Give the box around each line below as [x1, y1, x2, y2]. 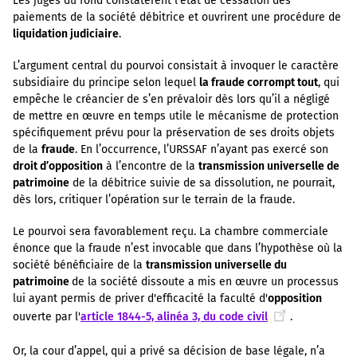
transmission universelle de [198, 159, 339, 174]
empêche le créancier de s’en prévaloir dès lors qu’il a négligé [13, 92, 330, 107]
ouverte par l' [13, 310, 80, 324]
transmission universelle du [146, 258, 287, 273]
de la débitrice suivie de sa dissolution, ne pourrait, [69, 176, 335, 190]
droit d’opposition [13, 159, 103, 174]
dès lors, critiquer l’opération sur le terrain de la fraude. [13, 193, 295, 207]
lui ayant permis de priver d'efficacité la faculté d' [13, 292, 268, 306]
